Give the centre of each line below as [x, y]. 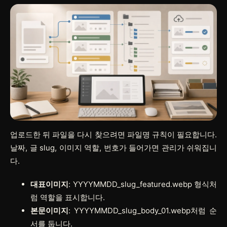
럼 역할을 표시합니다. [68, 197]
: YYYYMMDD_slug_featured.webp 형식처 [143, 184]
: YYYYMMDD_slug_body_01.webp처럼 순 [143, 210]
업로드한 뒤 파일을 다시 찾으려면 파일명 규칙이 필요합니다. [113, 134]
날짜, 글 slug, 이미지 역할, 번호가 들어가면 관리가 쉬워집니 [113, 147]
